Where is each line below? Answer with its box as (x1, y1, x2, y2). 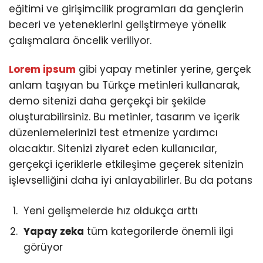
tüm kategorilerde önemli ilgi (84, 224, 233, 239)
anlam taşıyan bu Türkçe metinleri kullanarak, (9, 78, 240, 93)
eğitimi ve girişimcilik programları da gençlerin (9, 2, 244, 16)
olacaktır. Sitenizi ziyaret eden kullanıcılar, (9, 141, 217, 156)
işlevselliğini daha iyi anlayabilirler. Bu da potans (9, 173, 252, 188)
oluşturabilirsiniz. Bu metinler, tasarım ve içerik (9, 110, 240, 124)
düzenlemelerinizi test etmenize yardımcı (9, 126, 218, 140)
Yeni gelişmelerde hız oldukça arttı (23, 204, 198, 218)
